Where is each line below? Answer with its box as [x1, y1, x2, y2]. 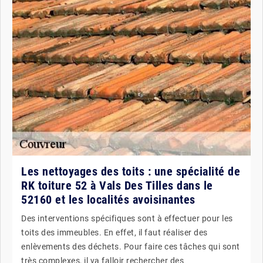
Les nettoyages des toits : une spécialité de [21, 164, 240, 178]
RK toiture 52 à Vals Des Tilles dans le [21, 178, 213, 193]
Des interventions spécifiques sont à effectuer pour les [21, 214, 233, 223]
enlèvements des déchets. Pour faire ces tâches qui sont [21, 242, 240, 251]
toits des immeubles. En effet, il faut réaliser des [21, 228, 208, 237]
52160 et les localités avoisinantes [21, 193, 195, 207]
